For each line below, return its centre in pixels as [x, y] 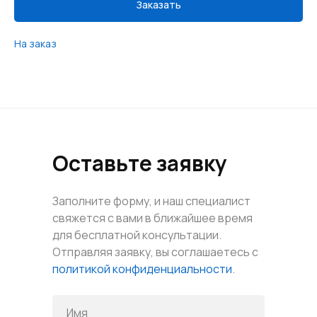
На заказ [35, 44]
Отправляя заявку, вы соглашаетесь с [155, 252]
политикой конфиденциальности [142, 269]
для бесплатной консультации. [137, 235]
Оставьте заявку [140, 163]
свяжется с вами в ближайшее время [152, 218]
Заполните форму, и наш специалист [151, 201]
